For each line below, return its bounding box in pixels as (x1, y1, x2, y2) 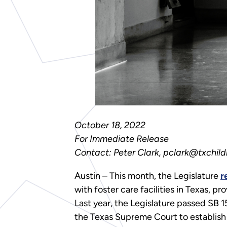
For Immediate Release (74, 133, 169, 144)
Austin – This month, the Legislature (74, 170, 220, 181)
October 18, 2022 (74, 119, 145, 131)
